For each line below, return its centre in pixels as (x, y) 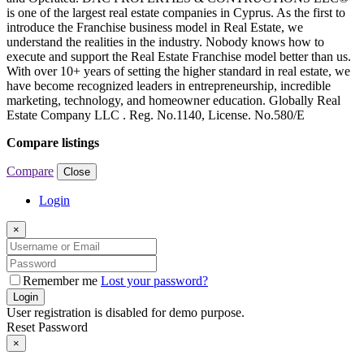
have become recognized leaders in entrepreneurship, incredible (169, 85)
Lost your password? (154, 280)
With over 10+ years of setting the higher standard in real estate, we (178, 71)
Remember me (62, 280)
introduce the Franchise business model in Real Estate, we (155, 27)
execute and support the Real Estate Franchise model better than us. (179, 56)
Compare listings (53, 142)
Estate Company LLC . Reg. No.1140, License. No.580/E (156, 115)
